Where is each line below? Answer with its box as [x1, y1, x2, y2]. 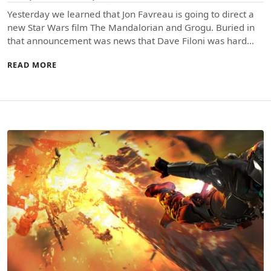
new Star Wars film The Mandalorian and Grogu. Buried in [7, 21, 255, 33]
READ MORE [7, 59, 57, 70]
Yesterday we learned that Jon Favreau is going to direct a [7, 7, 254, 20]
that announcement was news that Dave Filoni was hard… [7, 34, 254, 47]
